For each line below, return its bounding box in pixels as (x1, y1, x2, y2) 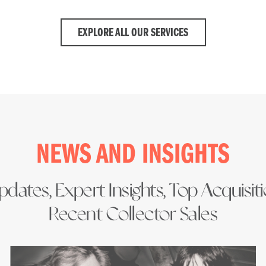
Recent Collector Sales (49, 205, 217, 224)
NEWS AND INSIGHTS (36, 143, 230, 167)
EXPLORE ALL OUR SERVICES (78, 28, 188, 38)
